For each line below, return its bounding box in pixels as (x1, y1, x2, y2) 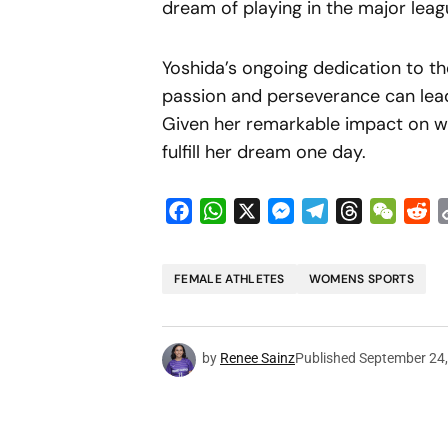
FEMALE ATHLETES (174, 270, 285, 287)
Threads (362, 199, 422, 221)
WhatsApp (226, 199, 304, 221)
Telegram (328, 199, 396, 221)
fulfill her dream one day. (162, 139, 366, 164)
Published (295, 350, 356, 366)
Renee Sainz (220, 350, 295, 366)
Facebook (192, 199, 263, 221)
